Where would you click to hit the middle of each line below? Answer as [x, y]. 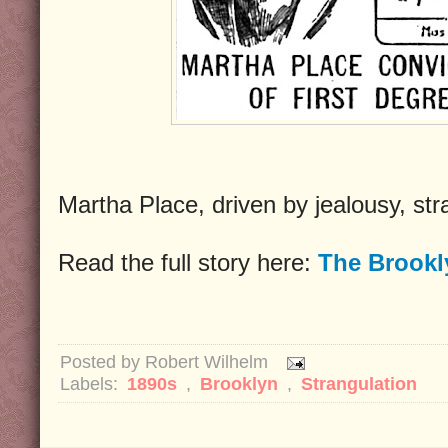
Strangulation [359, 383]
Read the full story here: [188, 262]
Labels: [91, 383]
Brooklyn [241, 383]
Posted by [102, 361]
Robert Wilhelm [209, 361]
